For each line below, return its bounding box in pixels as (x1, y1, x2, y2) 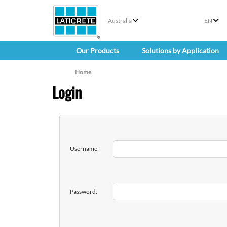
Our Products (75, 46, 119, 55)
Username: (70, 145, 99, 153)
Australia (108, 16, 132, 24)
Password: (70, 187, 97, 196)
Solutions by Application (141, 46, 219, 55)
